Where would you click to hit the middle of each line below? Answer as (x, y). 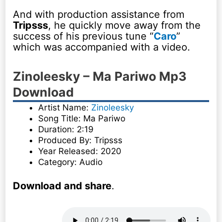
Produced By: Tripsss (81, 140)
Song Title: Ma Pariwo (82, 119)
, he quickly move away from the (125, 26)
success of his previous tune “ (83, 36)
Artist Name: (65, 108)
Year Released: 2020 (80, 151)
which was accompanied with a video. (102, 47)
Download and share (62, 186)
